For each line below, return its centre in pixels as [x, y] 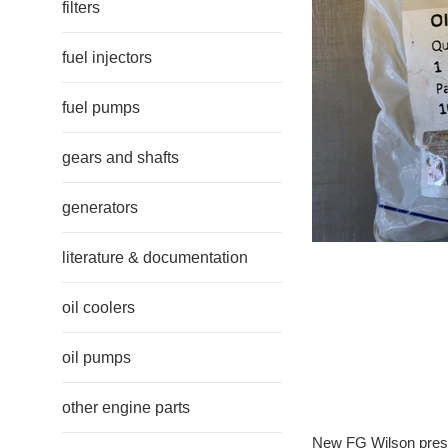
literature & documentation [155, 257]
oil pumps [96, 357]
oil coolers [98, 307]
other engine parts [126, 407]
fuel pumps [101, 107]
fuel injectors [107, 57]
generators [100, 207]
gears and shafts [120, 157]
